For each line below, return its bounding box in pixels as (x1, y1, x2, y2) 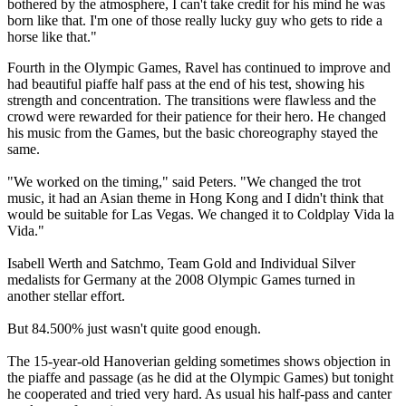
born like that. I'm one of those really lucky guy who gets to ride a (7, 13, 382, 29)
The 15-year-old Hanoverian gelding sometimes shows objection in (7, 353, 391, 370)
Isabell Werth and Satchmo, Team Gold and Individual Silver (7, 256, 355, 272)
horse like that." (7, 29, 97, 45)
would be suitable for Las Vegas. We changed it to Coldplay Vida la (7, 207, 394, 223)
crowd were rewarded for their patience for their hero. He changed (7, 109, 386, 125)
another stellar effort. (7, 288, 125, 304)
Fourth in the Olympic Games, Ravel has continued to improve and (7, 60, 391, 76)
